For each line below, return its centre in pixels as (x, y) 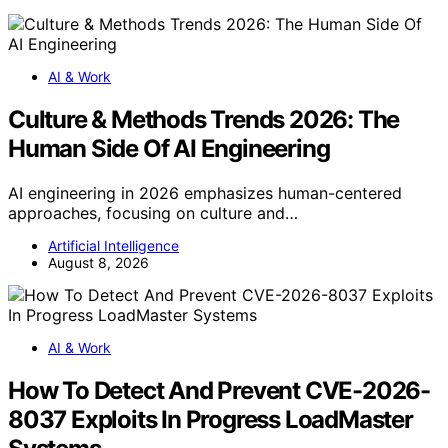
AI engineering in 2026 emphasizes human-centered (205, 192)
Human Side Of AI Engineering (169, 148)
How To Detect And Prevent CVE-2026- (219, 390)
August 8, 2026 (98, 262)
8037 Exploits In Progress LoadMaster (210, 419)
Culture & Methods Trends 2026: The (204, 119)
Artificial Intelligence (113, 245)
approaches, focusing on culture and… (153, 212)
